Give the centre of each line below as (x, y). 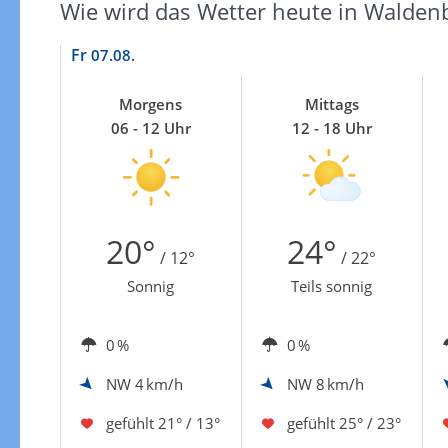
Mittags (331, 103)
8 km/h (339, 383)
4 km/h (158, 383)
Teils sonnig (331, 285)
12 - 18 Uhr (331, 127)
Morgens (150, 103)
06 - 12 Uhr (150, 127)
